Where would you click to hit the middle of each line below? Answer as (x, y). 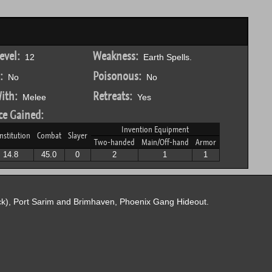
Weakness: (115, 56)
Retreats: (112, 96)
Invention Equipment (155, 129)
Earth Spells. (165, 57)
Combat (49, 135)
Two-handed (114, 142)
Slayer (77, 135)
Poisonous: (117, 76)
